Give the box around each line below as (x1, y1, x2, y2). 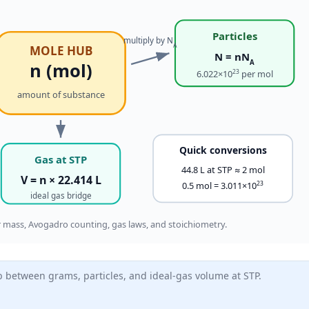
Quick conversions (179, 143, 267, 157)
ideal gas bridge (30, 189, 92, 201)
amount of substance (17, 88, 105, 101)
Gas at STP (34, 152, 87, 166)
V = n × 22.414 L (20, 172, 101, 188)
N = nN (215, 49, 250, 63)
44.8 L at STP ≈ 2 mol (181, 163, 265, 176)
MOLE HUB (29, 43, 92, 59)
